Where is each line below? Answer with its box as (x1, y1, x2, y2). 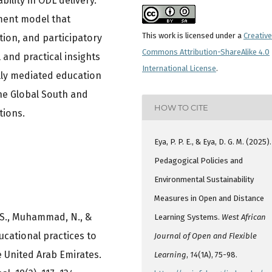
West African (222, 212, 267, 222)
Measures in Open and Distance (154, 194, 265, 203)
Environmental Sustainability (154, 175, 254, 185)
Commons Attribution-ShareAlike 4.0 (142, 47, 270, 57)
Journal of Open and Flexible (154, 231, 257, 241)
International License (142, 64, 216, 73)
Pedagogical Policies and (154, 156, 243, 166)
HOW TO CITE (154, 102, 209, 112)
